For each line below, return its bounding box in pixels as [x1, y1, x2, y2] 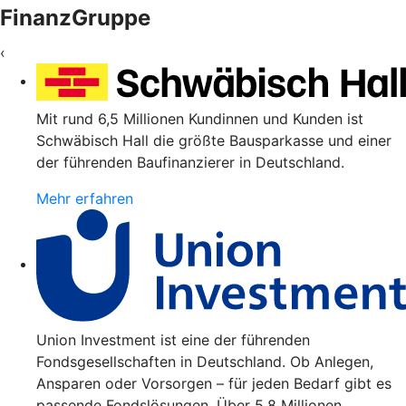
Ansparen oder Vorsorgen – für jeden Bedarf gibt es [36, 373, 391, 392]
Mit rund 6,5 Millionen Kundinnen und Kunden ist [36, 110, 363, 129]
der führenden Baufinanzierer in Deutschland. [36, 153, 344, 172]
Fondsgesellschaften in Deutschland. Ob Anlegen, [36, 352, 373, 371]
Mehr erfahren [36, 189, 133, 208]
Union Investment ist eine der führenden [36, 330, 310, 349]
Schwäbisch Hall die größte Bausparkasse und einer [36, 131, 391, 150]
